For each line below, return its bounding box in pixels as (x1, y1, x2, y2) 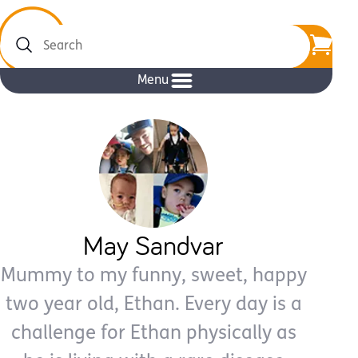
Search (2, 47, 41, 60)
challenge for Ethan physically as (10, 324, 296, 344)
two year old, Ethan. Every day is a (5, 296, 302, 315)
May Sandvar (83, 228, 224, 262)
